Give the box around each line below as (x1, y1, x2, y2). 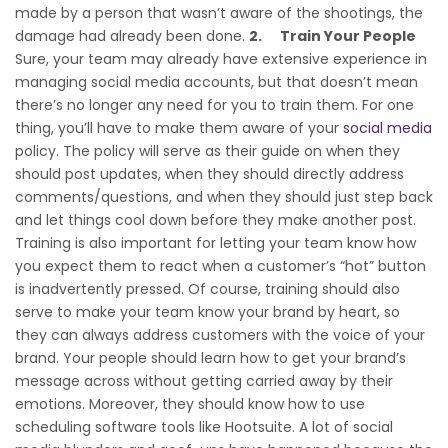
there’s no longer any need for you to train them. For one (15, 94, 414, 115)
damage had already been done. (15, 25, 249, 46)
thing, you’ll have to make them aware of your (15, 117, 343, 138)
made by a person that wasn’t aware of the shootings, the (15, 2, 423, 23)
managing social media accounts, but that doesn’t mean (15, 71, 418, 92)
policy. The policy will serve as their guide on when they (15, 140, 400, 161)
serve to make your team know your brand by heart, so (15, 301, 400, 322)
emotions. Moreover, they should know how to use (15, 393, 365, 414)
